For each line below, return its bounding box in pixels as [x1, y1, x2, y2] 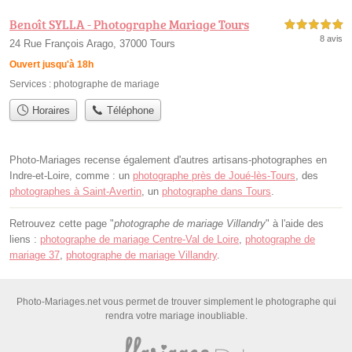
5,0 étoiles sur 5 [284, 20, 343, 29]
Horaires [28, 104, 70, 116]
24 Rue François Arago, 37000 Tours [9, 37, 175, 49]
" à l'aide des [266, 218, 324, 230]
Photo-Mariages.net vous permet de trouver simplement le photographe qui [16, 296, 336, 308]
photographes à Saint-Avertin [9, 185, 141, 198]
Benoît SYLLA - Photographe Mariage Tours [9, 15, 249, 33]
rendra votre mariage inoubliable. [104, 310, 247, 322]
